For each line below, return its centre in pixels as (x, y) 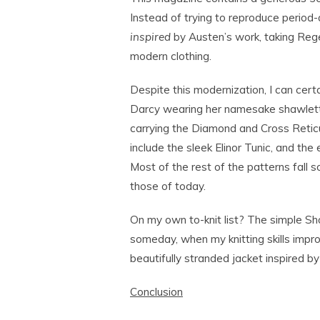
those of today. (168, 186)
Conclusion (156, 292)
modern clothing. (171, 56)
